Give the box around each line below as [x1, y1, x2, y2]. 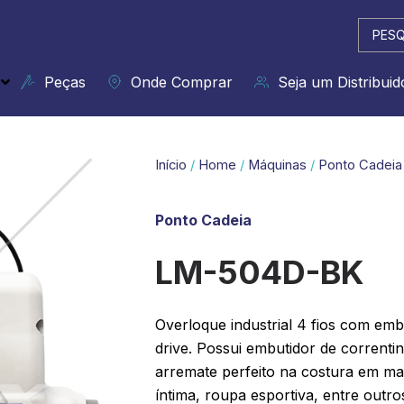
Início [155, 157, 187, 173]
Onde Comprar [122, 73, 233, 91]
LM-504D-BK [155, 252, 364, 292]
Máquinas [248, 157, 307, 173]
